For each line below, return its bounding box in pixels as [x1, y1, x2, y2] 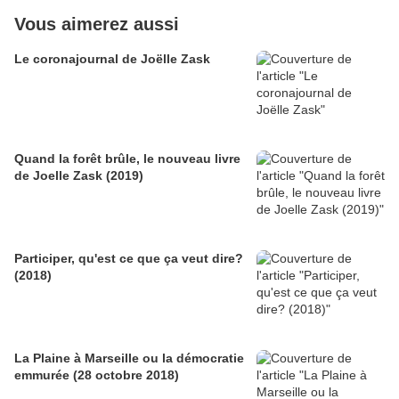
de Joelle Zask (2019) [14, 168, 143, 183]
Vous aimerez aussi [14, 14, 179, 34]
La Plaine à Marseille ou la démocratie [14, 351, 244, 365]
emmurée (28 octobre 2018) [73, 368, 179, 382]
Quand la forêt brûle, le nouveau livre [14, 151, 240, 166]
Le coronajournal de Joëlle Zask [14, 52, 210, 66]
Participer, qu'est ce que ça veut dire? [14, 251, 243, 265]
